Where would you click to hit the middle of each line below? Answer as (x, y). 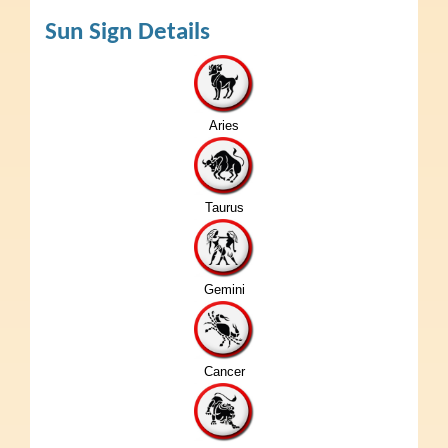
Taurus (224, 207)
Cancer (224, 371)
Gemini (224, 289)
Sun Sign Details (127, 32)
